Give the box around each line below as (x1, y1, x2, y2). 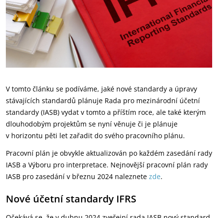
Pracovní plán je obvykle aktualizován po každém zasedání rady (6, 148, 212, 158)
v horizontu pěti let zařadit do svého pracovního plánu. (6, 131, 185, 140)
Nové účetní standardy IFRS (6, 192, 136, 205)
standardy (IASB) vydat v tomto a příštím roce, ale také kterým (6, 108, 206, 117)
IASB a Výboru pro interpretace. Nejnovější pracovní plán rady (6, 160, 208, 169)
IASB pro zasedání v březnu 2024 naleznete (6, 172, 149, 181)
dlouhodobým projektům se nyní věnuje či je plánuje (6, 119, 178, 128)
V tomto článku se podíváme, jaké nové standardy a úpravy (6, 84, 197, 93)
